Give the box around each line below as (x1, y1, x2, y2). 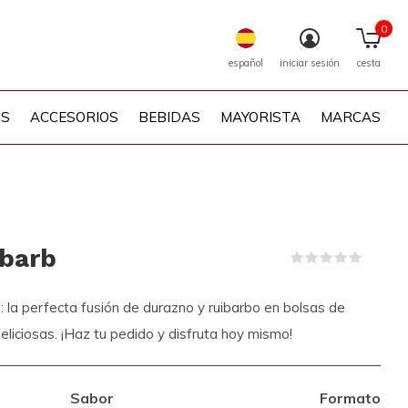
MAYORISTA (220, 107, 301, 126)
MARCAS (321, 107, 381, 126)
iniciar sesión (280, 56, 340, 69)
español (229, 56, 263, 69)
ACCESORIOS (30, 107, 118, 126)
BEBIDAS (138, 107, 200, 126)
